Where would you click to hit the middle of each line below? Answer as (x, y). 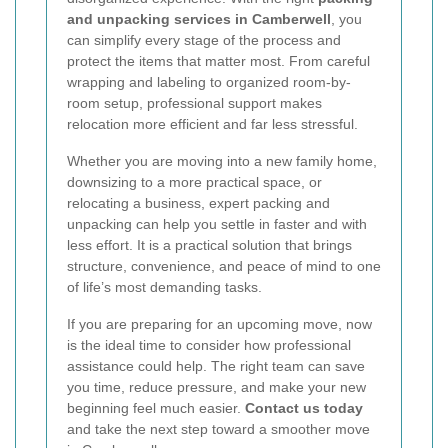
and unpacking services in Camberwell (199, 19)
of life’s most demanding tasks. (164, 287)
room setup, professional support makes (194, 103)
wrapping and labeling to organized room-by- (209, 82)
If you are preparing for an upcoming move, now (219, 324)
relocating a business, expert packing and (198, 203)
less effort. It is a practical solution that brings (209, 245)
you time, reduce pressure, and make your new (216, 387)
